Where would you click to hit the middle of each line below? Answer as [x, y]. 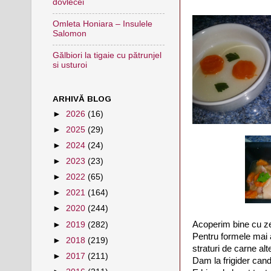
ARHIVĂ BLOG [82, 99]
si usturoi [70, 65]
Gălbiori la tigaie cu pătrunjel [107, 56]
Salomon [70, 34]
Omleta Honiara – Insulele [103, 24]
